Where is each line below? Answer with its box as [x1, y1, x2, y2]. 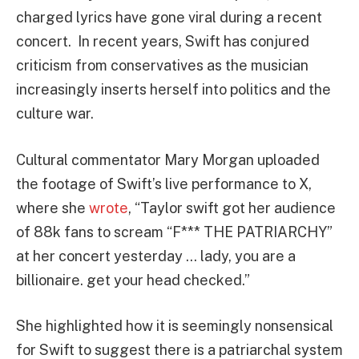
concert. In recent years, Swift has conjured [16, 33, 309, 50]
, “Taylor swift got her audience [128, 199, 336, 216]
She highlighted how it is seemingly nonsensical [16, 317, 333, 335]
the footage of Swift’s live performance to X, [16, 175, 312, 192]
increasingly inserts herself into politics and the [16, 81, 331, 98]
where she [16, 199, 89, 216]
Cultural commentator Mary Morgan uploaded [16, 151, 320, 168]
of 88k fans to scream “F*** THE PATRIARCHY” [16, 223, 333, 240]
